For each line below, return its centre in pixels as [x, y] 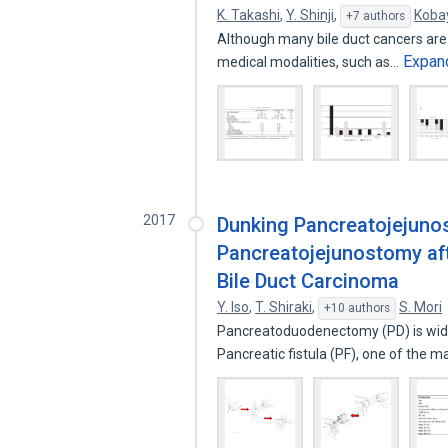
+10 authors [357, 308]
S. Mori [421, 307]
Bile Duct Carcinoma [308, 281]
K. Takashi [249, 15]
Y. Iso [233, 307]
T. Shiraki [284, 307]
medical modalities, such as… [310, 62]
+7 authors [376, 16]
